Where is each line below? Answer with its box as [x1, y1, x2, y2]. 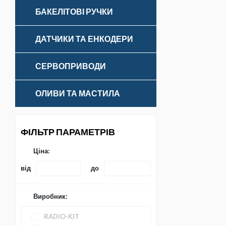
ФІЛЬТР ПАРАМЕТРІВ [21, 126, 115, 137]
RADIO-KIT [44, 212, 79, 220]
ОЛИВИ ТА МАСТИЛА [35, 89, 120, 98]
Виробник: [33, 192, 67, 200]
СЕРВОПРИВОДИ [35, 62, 106, 71]
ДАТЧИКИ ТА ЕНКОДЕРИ [35, 34, 133, 43]
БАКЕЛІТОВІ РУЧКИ [35, 7, 113, 16]
